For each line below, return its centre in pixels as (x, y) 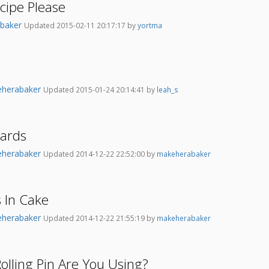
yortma (150, 26)
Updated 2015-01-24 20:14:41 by (100, 90)
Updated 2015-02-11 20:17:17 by (81, 26)
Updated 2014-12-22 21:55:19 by (100, 218)
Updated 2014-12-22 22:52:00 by (100, 154)
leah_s (168, 90)
